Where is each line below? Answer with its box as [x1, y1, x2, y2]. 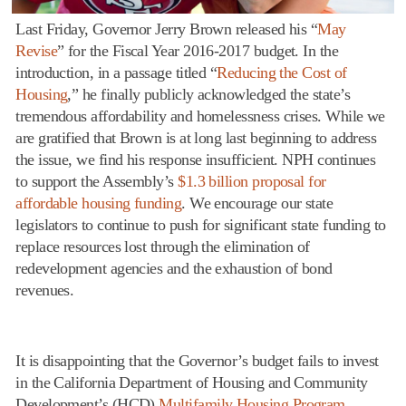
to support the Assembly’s [15, 171, 179, 190]
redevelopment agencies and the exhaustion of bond [15, 258, 333, 277]
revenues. [15, 280, 74, 299]
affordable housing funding [15, 193, 182, 212]
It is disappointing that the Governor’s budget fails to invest [15, 351, 379, 370]
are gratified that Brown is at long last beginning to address [15, 128, 377, 147]
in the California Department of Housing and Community [15, 372, 368, 391]
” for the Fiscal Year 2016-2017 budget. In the [56, 41, 339, 60]
